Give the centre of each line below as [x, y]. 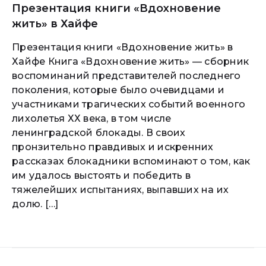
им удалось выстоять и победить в [101, 175]
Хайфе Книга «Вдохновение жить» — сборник [130, 61]
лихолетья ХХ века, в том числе [92, 118]
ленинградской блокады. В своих [99, 133]
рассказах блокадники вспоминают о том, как [131, 161]
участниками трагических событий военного [129, 104]
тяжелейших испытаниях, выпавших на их [121, 190]
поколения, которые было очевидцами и [118, 90]
